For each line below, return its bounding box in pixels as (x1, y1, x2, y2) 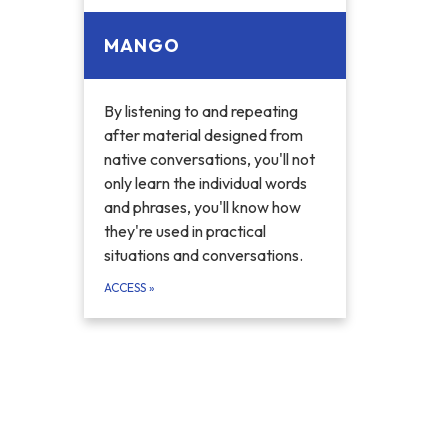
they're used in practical (103, 221, 266, 242)
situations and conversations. (103, 245, 303, 266)
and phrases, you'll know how (103, 197, 301, 218)
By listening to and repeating (103, 101, 298, 122)
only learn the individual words (103, 173, 307, 194)
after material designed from (103, 125, 303, 146)
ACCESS (103, 280, 149, 296)
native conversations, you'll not (103, 149, 315, 170)
